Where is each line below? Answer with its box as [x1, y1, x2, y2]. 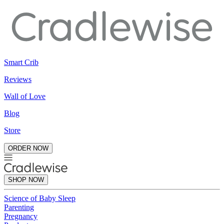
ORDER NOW [8, 144, 48, 152]
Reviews [4, 74, 31, 83]
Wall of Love [4, 91, 45, 100]
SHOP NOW [8, 175, 44, 183]
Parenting [4, 202, 34, 211]
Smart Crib [4, 57, 38, 66]
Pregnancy [4, 211, 37, 220]
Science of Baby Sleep [4, 193, 75, 202]
